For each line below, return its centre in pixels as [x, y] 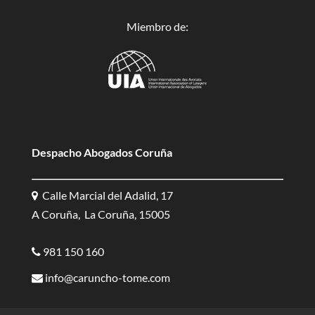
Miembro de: [157, 26]
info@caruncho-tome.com [106, 277]
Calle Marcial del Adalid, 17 [105, 195]
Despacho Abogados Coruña [102, 152]
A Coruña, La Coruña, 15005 [101, 214]
